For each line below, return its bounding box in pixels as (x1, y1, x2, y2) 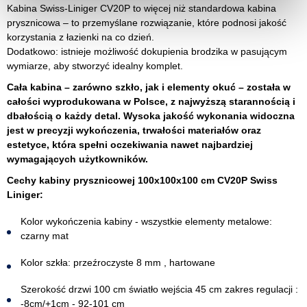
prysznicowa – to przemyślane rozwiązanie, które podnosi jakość (7, 17, 286, 28)
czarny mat (21, 230, 69, 241)
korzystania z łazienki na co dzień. (7, 32, 154, 42)
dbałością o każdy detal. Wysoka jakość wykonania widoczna (7, 110, 295, 121)
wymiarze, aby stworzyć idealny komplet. (7, 60, 183, 71)
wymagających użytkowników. (7, 153, 148, 164)
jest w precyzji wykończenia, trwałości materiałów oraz (7, 125, 261, 136)
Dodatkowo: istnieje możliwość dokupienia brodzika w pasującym (7, 46, 287, 57)
